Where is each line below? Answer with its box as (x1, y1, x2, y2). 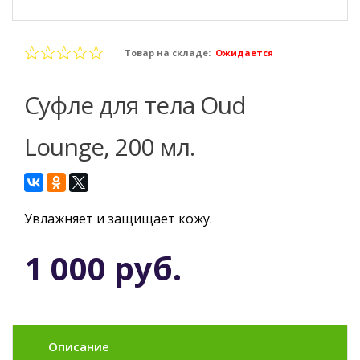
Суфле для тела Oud (24, 88, 39, 121)
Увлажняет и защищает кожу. (24, 210, 212, 227)
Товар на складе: (125, 47, 211, 59)
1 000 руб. (24, 246, 182, 290)
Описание (48, 338, 109, 354)
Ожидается (215, 47, 273, 59)
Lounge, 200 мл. (24, 130, 194, 163)
